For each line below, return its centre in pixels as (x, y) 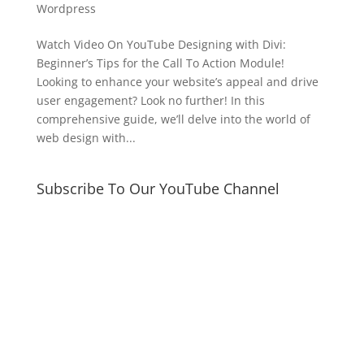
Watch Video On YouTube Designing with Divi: (161, 44)
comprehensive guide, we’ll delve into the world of (173, 119)
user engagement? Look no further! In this (150, 100)
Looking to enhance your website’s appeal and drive (177, 81)
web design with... (86, 137)
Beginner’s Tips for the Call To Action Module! (160, 63)
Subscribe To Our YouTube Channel (158, 188)
